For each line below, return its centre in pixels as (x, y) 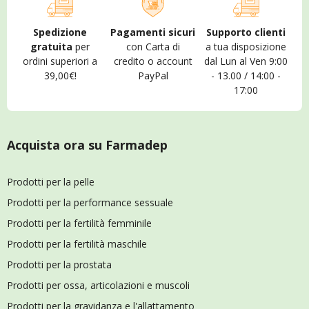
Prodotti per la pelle (51, 182)
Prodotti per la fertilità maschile (77, 244)
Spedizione (60, 32)
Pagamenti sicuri (153, 32)
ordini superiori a (60, 61)
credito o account (153, 61)
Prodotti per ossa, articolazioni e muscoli (98, 285)
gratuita (52, 47)
